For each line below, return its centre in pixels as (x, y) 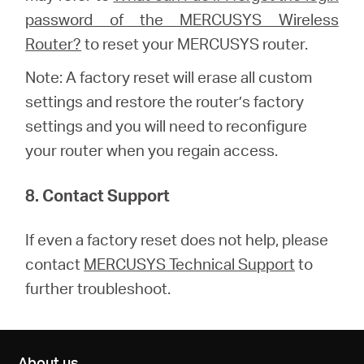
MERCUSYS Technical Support (190, 263)
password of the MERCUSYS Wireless (182, 19)
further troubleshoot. (98, 288)
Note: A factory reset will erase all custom (169, 76)
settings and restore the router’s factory (165, 101)
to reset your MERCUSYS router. (195, 43)
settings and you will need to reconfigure (167, 125)
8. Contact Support (98, 195)
